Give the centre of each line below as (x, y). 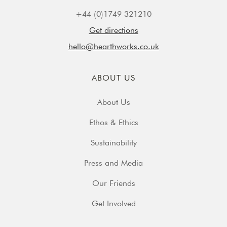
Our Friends (113, 183)
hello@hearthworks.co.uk (113, 47)
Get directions (113, 30)
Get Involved (113, 204)
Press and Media (113, 163)
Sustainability (113, 143)
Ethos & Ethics (113, 123)
